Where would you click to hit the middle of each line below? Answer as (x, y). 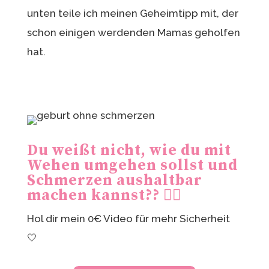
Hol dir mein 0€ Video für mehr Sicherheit (128, 218)
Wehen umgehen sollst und (132, 165)
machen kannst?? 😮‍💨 (104, 195)
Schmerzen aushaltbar (114, 180)
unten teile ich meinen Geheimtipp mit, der (132, 13)
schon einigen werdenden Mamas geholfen (133, 32)
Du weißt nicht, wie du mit (129, 150)
